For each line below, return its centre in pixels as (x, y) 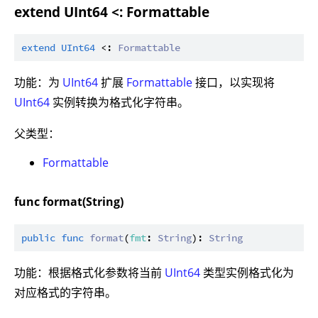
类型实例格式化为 (247, 273)
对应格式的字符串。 (65, 293)
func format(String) (69, 202)
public (38, 238)
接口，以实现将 (234, 83)
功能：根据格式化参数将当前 (89, 273)
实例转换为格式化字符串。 (119, 103)
